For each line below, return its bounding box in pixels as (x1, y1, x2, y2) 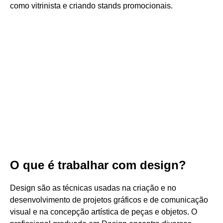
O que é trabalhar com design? (10, 158, 186, 172)
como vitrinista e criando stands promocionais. (10, 1, 173, 10)
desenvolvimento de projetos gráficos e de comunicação (10, 196, 208, 204)
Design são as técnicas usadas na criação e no (10, 184, 176, 192)
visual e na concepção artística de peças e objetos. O (10, 208, 197, 216)
